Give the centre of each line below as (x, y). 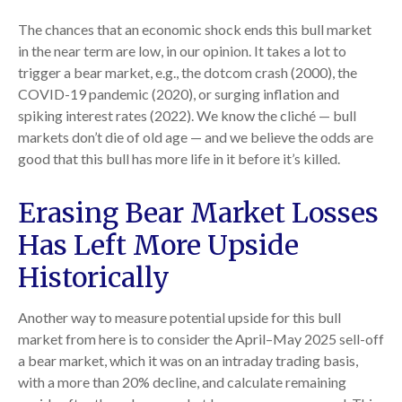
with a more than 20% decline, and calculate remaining (182, 382)
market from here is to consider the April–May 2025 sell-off (201, 339)
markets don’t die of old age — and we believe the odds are (196, 137)
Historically (94, 278)
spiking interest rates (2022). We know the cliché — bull (187, 116)
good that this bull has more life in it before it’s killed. (179, 159)
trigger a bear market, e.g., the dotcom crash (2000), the (188, 73)
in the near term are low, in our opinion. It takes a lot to (182, 51)
